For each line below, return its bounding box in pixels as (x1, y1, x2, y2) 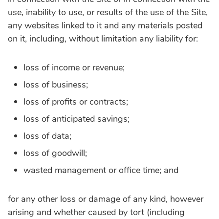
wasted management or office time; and (23, 164, 178, 176)
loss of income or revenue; (23, 61, 125, 73)
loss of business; (23, 78, 88, 90)
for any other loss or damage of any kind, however (8, 193, 203, 205)
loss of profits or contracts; (23, 95, 128, 108)
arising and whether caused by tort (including (8, 206, 185, 218)
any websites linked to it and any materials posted (8, 19, 202, 31)
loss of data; (23, 130, 71, 142)
